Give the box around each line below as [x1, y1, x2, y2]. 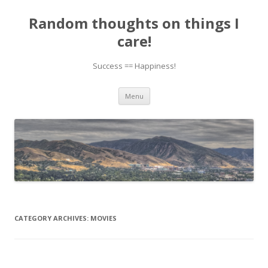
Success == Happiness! [92, 60, 176, 71]
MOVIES [90, 214, 117, 223]
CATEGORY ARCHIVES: [14, 214, 90, 223]
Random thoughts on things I [29, 13, 239, 33]
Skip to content [150, 86, 209, 97]
